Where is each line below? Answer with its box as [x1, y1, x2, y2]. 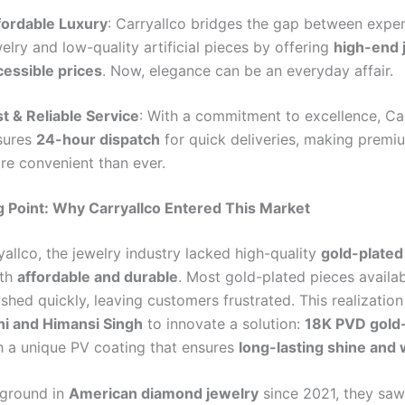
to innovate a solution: [143, 314, 305, 333]
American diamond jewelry [69, 384, 259, 403]
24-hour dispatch [36, 129, 160, 148]
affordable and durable [17, 267, 178, 286]
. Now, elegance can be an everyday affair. [102, 61, 393, 80]
